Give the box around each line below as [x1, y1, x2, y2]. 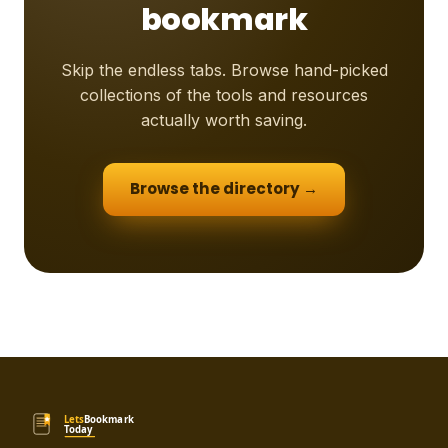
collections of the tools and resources [80, 84, 368, 105]
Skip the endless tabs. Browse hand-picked [60, 59, 388, 80]
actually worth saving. [141, 109, 307, 130]
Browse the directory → [130, 178, 318, 200]
